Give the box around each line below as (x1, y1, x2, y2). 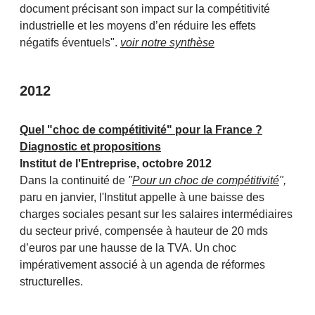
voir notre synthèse (120, 37, 214, 49)
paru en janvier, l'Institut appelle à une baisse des (20, 191, 264, 204)
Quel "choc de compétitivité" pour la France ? (20, 124, 262, 136)
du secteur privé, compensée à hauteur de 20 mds (20, 225, 268, 238)
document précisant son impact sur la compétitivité (20, 3, 270, 15)
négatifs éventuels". (20, 37, 120, 49)
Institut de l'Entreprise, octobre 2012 (20, 157, 212, 170)
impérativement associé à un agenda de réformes (20, 259, 265, 271)
